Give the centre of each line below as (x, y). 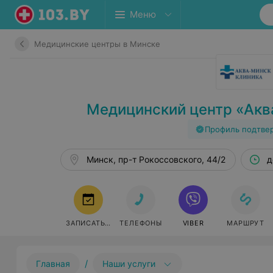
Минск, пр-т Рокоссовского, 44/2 (156, 159)
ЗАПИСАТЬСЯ (91, 223)
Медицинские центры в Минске (97, 44)
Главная (53, 264)
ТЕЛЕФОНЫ (141, 223)
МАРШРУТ (246, 223)
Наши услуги (129, 264)
